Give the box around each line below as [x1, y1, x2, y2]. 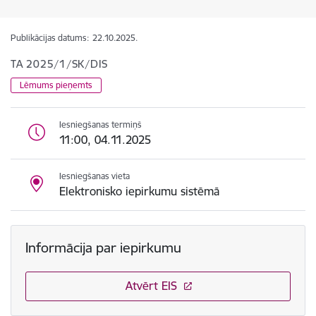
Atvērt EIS [125, 279, 177, 293]
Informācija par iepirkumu [25, 239, 181, 256]
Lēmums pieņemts [20, 80, 92, 90]
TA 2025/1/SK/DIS [11, 57, 108, 71]
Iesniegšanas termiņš [59, 119, 142, 130]
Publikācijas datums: [11, 32, 89, 43]
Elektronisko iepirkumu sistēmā [59, 184, 219, 198]
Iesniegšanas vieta [59, 171, 130, 181]
